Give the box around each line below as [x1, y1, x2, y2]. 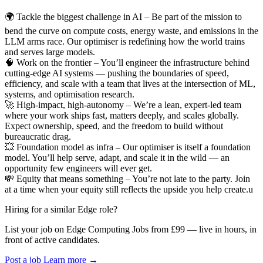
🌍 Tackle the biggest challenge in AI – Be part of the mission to [5, 11, 242, 22]
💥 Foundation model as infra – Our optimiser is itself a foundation [5, 141, 251, 152]
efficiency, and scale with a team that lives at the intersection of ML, [5, 78, 255, 89]
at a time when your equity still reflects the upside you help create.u [5, 184, 253, 194]
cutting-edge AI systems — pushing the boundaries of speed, [5, 68, 229, 78]
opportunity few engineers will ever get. [5, 163, 152, 173]
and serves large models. [5, 46, 95, 57]
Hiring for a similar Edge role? [5, 204, 117, 214]
